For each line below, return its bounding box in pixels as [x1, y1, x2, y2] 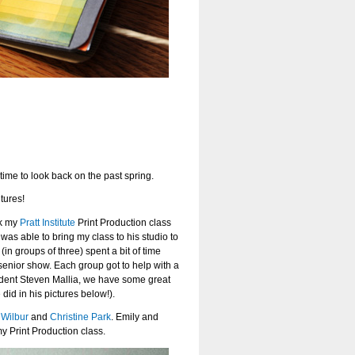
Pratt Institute [20, 217, 75, 227]
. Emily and [111, 312, 158, 322]
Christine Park [50, 312, 111, 322]
